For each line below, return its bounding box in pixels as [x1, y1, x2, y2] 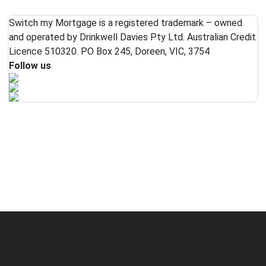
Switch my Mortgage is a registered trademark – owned [9, 17, 242, 28]
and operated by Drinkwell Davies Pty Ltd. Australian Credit [9, 31, 256, 43]
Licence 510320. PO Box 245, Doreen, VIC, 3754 [9, 45, 210, 57]
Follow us [9, 59, 51, 71]
